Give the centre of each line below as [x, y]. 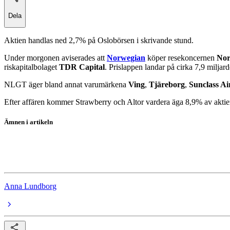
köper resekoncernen [181, 57]
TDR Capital [82, 67]
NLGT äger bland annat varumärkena [66, 84]
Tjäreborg [167, 84]
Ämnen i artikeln [28, 122]
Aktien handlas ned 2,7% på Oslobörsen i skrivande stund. [99, 40]
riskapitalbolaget [32, 67]
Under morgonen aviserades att [55, 57]
